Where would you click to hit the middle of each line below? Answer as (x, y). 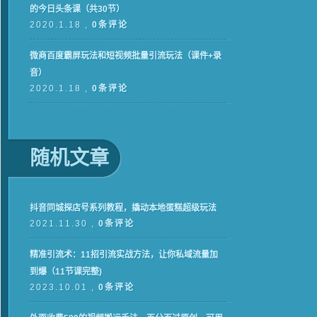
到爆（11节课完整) (66, 272)
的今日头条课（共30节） (77, 9)
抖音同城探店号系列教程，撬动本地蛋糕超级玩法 (123, 208)
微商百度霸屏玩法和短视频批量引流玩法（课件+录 (126, 56)
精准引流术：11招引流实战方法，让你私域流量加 (124, 255)
